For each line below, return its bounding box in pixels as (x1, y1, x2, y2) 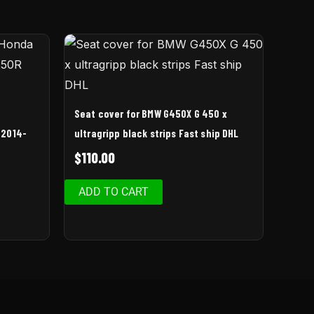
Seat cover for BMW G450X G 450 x (74, 107, 227, 121)
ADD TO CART (78, 184, 149, 198)
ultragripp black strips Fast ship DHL (74, 127, 239, 140)
